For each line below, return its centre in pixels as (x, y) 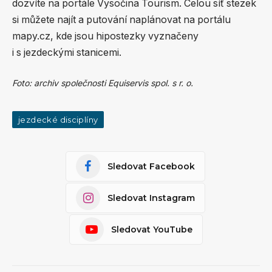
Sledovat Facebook (151, 166)
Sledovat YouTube (152, 229)
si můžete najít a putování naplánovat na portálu (121, 20)
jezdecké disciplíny (58, 120)
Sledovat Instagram (151, 198)
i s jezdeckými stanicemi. (67, 53)
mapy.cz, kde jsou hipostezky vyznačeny (105, 36)
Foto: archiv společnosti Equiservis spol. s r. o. (103, 83)
